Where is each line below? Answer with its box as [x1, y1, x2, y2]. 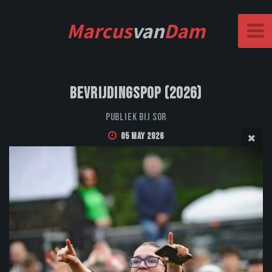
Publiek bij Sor [105, 111, 167, 124]
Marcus [67, 17, 132, 44]
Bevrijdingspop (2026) [70, 84, 202, 104]
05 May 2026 [120, 131, 164, 143]
